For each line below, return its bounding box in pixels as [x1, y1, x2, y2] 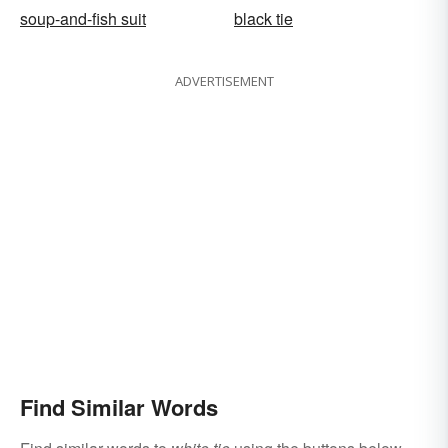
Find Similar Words [20, 391, 218, 424]
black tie [234, 7, 293, 31]
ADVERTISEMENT [174, 72, 274, 91]
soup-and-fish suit [20, 7, 146, 31]
